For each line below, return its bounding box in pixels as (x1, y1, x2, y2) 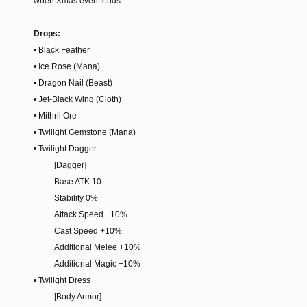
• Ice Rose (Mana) (34, 62, 100, 72)
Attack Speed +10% (54, 210, 127, 220)
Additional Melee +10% (54, 243, 141, 253)
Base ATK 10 (54, 177, 101, 187)
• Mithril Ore (34, 111, 77, 121)
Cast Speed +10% (54, 226, 122, 236)
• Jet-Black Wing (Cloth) (34, 95, 121, 105)
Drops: (34, 29, 60, 39)
